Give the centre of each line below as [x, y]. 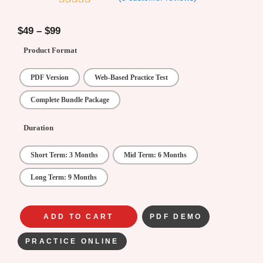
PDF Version [50, 78]
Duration [38, 128]
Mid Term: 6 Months [155, 155]
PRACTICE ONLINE [72, 242]
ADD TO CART [79, 217]
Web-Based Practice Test [131, 78]
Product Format [50, 50]
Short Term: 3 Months [64, 155]
